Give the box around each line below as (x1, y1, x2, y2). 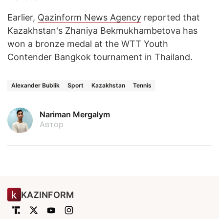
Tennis (133, 82, 152, 89)
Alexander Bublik (11, 82, 60, 89)
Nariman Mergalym (40, 109, 110, 120)
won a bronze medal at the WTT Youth (7, 39, 168, 49)
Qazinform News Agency (38, 12, 141, 23)
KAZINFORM (21, 189, 74, 200)
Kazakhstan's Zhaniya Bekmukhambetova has (7, 25, 197, 36)
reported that (141, 12, 200, 23)
